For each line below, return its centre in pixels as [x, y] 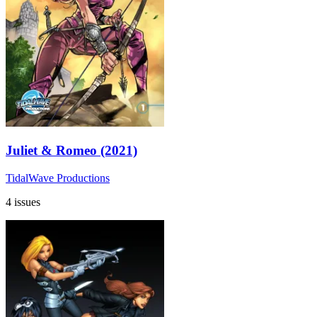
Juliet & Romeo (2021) [71, 150]
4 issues [23, 202]
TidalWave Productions [58, 178]
